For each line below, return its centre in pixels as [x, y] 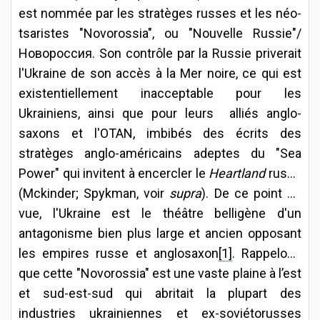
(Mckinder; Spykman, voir [94, 193]
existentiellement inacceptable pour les [160, 93]
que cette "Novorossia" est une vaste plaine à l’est [160, 273]
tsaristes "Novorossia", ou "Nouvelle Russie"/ [160, 33]
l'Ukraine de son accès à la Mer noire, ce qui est [160, 73]
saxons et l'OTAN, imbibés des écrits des [160, 133]
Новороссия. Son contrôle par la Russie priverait [160, 53]
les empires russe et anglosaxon [119, 253]
